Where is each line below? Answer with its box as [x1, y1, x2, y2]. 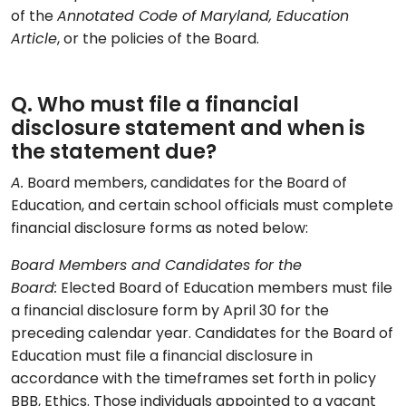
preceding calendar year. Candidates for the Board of [11, 327, 393, 343]
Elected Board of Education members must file [57, 282, 392, 297]
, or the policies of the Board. [57, 33, 259, 48]
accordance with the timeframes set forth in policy [11, 372, 376, 388]
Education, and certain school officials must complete [11, 199, 393, 215]
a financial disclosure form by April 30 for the [11, 304, 329, 320]
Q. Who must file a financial [11, 96, 299, 118]
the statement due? [11, 143, 217, 165]
